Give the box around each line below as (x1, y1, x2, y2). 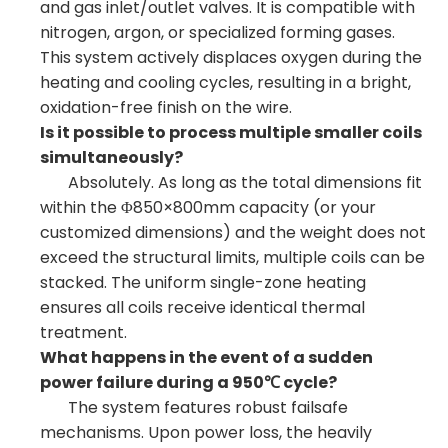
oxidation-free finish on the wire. (40, 96, 292, 119)
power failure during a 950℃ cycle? (40, 371, 337, 394)
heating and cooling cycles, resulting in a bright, (40, 71, 411, 94)
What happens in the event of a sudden (40, 346, 373, 369)
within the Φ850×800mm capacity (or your (40, 196, 376, 219)
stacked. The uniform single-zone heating (40, 271, 366, 294)
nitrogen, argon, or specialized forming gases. (40, 21, 395, 44)
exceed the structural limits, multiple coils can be (40, 246, 425, 269)
